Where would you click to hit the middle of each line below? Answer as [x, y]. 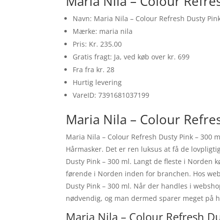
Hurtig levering [97, 82]
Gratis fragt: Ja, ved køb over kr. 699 [131, 57]
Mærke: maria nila [103, 31]
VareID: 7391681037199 [111, 95]
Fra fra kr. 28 [94, 70]
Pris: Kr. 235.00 [97, 44]
